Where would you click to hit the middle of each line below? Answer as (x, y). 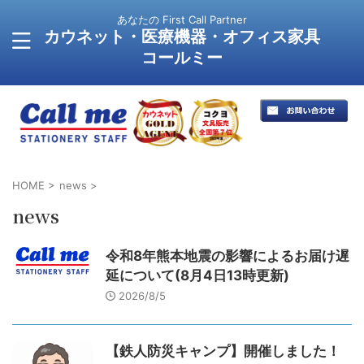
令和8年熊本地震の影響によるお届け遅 (227, 256)
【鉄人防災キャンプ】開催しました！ (223, 351)
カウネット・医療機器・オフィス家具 (182, 37)
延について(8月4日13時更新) (197, 275)
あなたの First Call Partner (182, 19)
